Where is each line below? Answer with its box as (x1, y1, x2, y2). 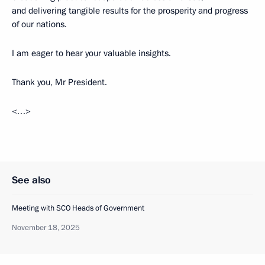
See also (12, 173, 51, 187)
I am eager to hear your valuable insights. (12, 47, 171, 59)
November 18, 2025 (12, 222, 80, 233)
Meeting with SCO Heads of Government (12, 203, 144, 214)
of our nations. (12, 18, 67, 30)
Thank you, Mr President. (12, 76, 107, 88)
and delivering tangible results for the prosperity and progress (12, 5, 248, 17)
